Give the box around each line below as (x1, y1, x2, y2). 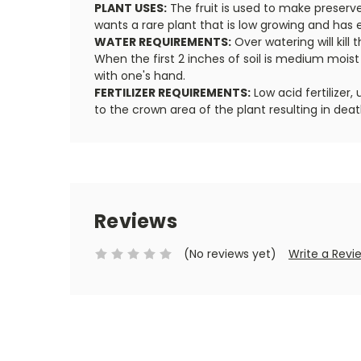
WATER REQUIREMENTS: (94, 33, 231, 50)
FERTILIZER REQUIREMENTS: (94, 84, 251, 101)
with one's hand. (94, 67, 185, 84)
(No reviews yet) (183, 245, 276, 262)
